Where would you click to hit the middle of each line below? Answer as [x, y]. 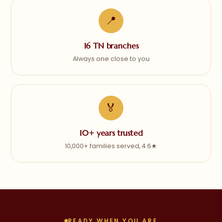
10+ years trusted [111, 133]
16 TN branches [111, 46]
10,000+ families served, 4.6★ [111, 146]
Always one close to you [111, 59]
